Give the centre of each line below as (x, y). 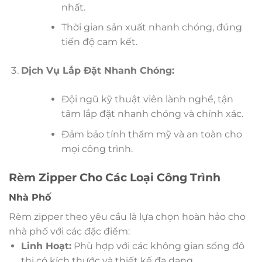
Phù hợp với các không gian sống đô (158, 246)
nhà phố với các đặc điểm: (69, 231)
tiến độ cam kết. (99, 42)
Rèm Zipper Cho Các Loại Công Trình (115, 177)
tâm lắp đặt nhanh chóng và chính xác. (152, 114)
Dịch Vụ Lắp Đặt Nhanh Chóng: (97, 71)
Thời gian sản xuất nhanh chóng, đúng (151, 27)
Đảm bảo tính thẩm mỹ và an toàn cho (151, 134)
